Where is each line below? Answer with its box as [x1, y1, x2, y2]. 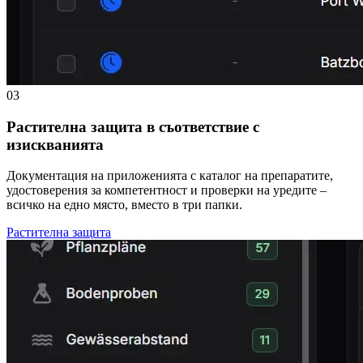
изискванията [6, 135, 104, 153]
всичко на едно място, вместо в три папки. [6, 198, 242, 212]
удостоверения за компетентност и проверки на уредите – [6, 183, 327, 198]
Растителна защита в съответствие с [6, 117, 259, 135]
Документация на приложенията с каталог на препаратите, [6, 169, 333, 183]
